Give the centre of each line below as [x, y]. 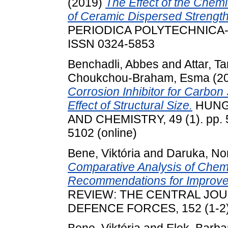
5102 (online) [102, 133]
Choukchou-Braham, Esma [139, 78]
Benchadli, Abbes [113, 64]
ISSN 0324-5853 [111, 44]
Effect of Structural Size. [130, 105]
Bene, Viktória [104, 153]
